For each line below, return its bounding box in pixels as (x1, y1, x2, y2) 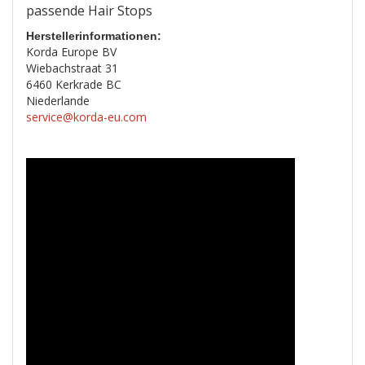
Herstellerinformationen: (26, 29, 161, 42)
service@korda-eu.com (26, 109, 147, 125)
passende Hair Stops (26, 2, 152, 20)
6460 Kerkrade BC (26, 77, 121, 92)
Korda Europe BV (26, 44, 117, 59)
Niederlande (26, 93, 90, 108)
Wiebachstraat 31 (26, 60, 118, 76)
